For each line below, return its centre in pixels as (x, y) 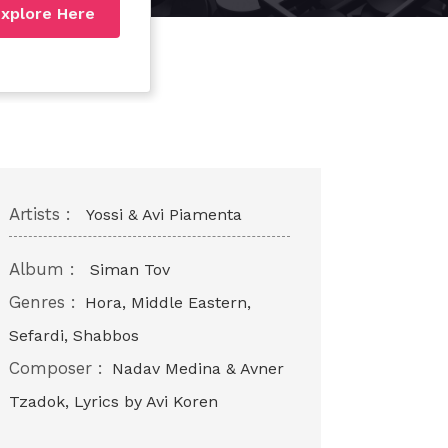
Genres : (42, 301)
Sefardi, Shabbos (73, 335)
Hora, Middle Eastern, (167, 302)
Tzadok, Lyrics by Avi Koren (113, 401)
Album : (41, 268)
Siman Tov (129, 269)
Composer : (55, 367)
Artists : (39, 213)
